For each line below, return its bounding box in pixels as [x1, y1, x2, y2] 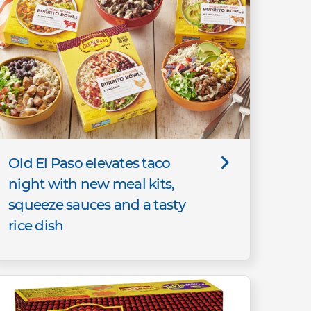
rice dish [8, 217, 64, 234]
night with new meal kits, [8, 175, 175, 192]
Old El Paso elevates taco [8, 154, 171, 171]
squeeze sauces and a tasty [8, 196, 185, 213]
